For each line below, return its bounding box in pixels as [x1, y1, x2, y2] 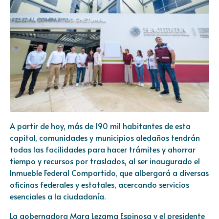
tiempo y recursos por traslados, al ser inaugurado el [10, 155, 200, 166]
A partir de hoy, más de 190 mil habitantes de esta [10, 120, 191, 131]
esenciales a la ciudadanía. [10, 190, 106, 201]
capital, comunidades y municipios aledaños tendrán [10, 131, 200, 143]
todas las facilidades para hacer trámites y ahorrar [10, 143, 196, 154]
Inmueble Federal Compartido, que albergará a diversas [10, 167, 209, 178]
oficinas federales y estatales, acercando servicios [10, 178, 189, 190]
